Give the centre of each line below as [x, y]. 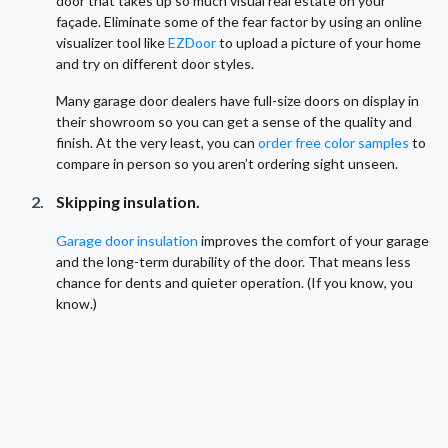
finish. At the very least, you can [157, 143]
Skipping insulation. [128, 202]
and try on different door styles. [155, 64]
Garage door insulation [127, 241]
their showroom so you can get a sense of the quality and [234, 122]
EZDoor [193, 43]
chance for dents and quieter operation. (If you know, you [234, 283]
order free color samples [333, 143]
